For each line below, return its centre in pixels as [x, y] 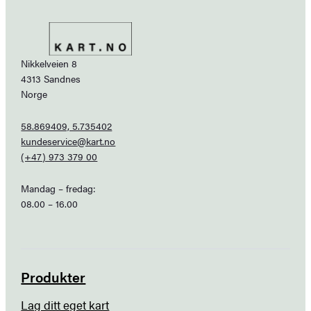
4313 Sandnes [51, 78]
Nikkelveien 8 [49, 63]
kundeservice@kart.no [68, 141]
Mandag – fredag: [59, 188]
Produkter [53, 277]
